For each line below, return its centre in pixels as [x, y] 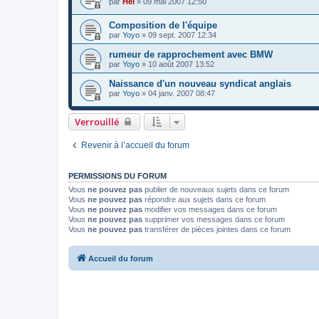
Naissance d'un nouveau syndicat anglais [200, 84]
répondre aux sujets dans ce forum [204, 199]
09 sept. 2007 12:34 [182, 35]
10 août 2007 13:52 [181, 64]
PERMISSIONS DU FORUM [117, 176]
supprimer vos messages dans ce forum [214, 219]
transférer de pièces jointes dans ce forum [216, 229]
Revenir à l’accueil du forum [135, 145]
